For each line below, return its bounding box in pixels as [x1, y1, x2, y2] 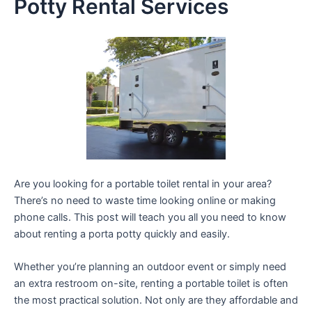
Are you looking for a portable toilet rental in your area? [14, 178, 272, 191]
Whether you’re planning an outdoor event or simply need [14, 260, 286, 274]
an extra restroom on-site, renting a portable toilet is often [14, 277, 288, 290]
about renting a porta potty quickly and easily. [14, 228, 230, 241]
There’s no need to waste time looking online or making [14, 194, 276, 208]
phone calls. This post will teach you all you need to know [14, 211, 286, 224]
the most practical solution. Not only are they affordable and [14, 294, 298, 307]
